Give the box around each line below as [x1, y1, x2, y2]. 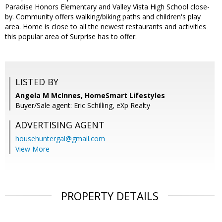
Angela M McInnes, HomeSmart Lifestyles [15, 91, 165, 101]
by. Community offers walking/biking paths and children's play [5, 12, 201, 22]
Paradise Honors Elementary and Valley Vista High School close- [5, 2, 210, 12]
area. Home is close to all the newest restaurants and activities [5, 22, 206, 32]
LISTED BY [15, 76, 58, 88]
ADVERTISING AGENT [15, 119, 105, 131]
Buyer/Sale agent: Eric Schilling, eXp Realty [15, 101, 150, 111]
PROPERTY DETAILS [61, 188, 159, 204]
